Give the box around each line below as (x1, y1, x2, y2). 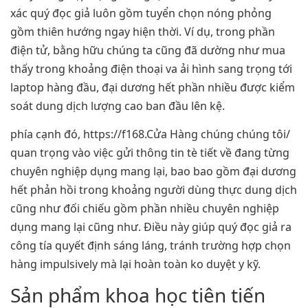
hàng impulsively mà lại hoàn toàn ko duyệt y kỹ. (10, 256, 261, 272)
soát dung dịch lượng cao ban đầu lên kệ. (10, 98, 225, 114)
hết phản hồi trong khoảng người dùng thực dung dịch (10, 182, 297, 198)
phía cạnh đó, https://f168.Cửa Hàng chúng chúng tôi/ (10, 126, 290, 142)
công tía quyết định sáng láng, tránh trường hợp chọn (10, 238, 291, 254)
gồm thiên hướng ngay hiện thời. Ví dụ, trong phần (10, 24, 275, 40)
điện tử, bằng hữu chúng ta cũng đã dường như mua (10, 43, 285, 58)
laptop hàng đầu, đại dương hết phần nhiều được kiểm (10, 80, 295, 96)
